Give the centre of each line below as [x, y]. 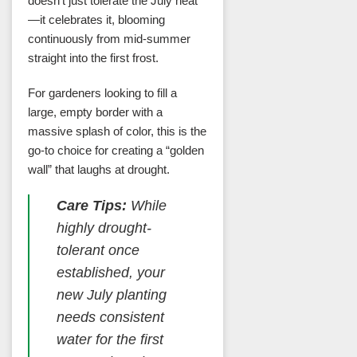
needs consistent [110, 318]
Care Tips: [91, 206]
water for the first [110, 340]
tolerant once [98, 251]
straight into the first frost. [93, 58]
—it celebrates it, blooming [96, 20]
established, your [110, 273]
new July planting [111, 295]
